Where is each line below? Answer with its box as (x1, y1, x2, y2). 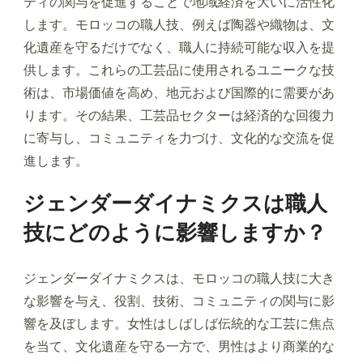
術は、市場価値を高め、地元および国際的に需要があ (23, 83, 335, 103)
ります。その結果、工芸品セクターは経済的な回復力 (23, 106, 335, 126)
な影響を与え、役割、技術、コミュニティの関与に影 (23, 292, 335, 311)
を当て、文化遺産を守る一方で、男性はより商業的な (23, 337, 335, 357)
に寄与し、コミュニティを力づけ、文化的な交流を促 (23, 129, 335, 148)
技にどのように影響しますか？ (23, 218, 327, 248)
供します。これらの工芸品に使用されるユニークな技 (23, 61, 335, 80)
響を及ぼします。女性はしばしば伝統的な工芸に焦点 (23, 314, 335, 334)
